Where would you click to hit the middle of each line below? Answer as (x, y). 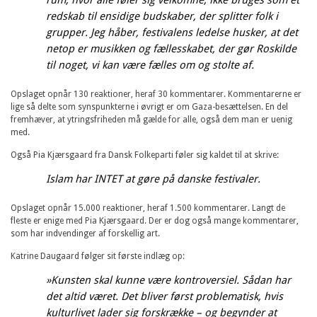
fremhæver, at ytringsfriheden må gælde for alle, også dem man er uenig (151, 119)
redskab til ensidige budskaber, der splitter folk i (162, 16)
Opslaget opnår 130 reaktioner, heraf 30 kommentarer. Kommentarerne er (156, 94)
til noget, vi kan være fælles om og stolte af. (150, 65)
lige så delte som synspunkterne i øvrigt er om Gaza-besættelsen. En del (149, 106)
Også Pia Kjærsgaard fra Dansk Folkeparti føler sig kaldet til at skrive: (145, 155)
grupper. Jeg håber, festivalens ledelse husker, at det (172, 32)
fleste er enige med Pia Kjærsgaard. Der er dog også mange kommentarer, (155, 220)
